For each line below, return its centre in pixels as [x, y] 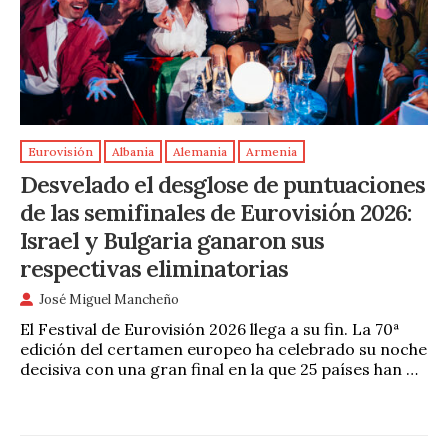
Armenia [271, 152]
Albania [133, 152]
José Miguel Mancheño [109, 300]
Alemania [200, 152]
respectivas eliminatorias [154, 267]
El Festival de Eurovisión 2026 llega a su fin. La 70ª [210, 328]
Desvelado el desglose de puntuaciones [222, 183]
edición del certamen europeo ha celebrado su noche [223, 348]
